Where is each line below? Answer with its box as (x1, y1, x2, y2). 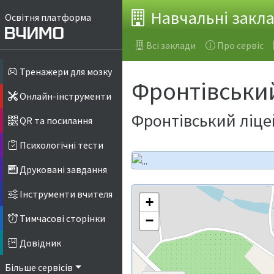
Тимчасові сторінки (18, 212, 105, 225)
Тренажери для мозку (18, 65, 112, 78)
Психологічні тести (18, 139, 103, 152)
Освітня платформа (5, 11, 91, 23)
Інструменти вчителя (18, 188, 113, 201)
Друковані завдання (18, 163, 107, 176)
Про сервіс (217, 39, 264, 51)
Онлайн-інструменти (18, 90, 111, 103)
